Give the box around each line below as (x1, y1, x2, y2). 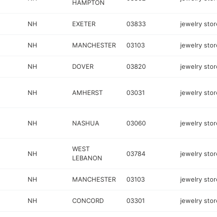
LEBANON (72, 154, 103, 162)
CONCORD (72, 197, 104, 204)
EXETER (72, 20, 96, 28)
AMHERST (72, 88, 103, 96)
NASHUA (72, 119, 100, 127)
